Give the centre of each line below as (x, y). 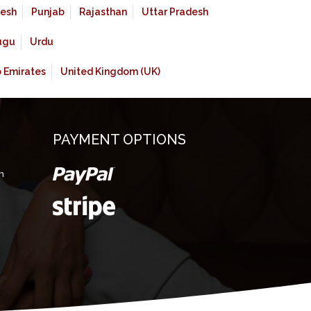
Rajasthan (103, 12)
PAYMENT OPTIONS (119, 140)
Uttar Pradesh (175, 12)
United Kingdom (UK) (110, 72)
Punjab (48, 12)
